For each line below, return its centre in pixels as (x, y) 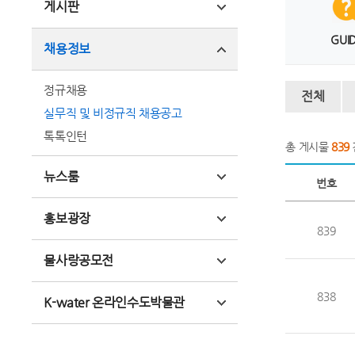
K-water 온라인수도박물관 (114, 302)
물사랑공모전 (78, 260)
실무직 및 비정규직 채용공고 (113, 113)
